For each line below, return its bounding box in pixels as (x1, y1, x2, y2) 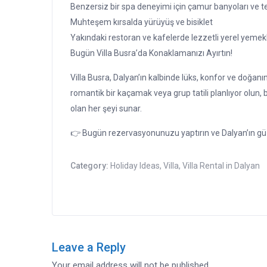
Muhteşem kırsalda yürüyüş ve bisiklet (70, 17, 213, 27)
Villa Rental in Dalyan (182, 161, 260, 171)
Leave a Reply (52, 240, 126, 255)
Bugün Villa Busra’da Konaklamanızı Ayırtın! (70, 48, 232, 58)
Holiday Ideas (110, 161, 160, 171)
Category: (70, 161, 110, 171)
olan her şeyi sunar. (70, 104, 142, 114)
